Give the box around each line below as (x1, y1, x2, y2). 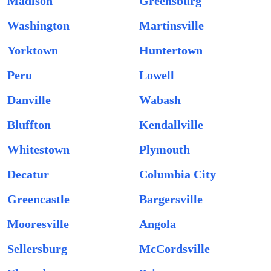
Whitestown (7, 143, 70, 156)
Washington (7, 19, 70, 32)
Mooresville (7, 217, 69, 230)
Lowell (139, 68, 174, 82)
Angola (139, 217, 176, 230)
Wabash (139, 93, 181, 106)
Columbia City (139, 168, 216, 181)
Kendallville (139, 118, 203, 131)
